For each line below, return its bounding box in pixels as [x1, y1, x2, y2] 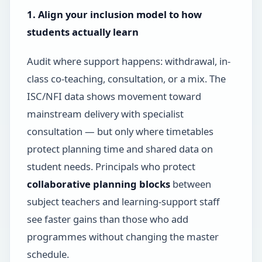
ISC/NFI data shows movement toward [26, 89, 201, 103]
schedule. [26, 247, 69, 261]
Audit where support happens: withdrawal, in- [26, 54, 230, 68]
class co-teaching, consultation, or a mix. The [26, 71, 226, 85]
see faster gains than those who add [26, 212, 188, 226]
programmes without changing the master [26, 229, 219, 243]
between [170, 177, 211, 191]
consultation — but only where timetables [26, 124, 213, 138]
